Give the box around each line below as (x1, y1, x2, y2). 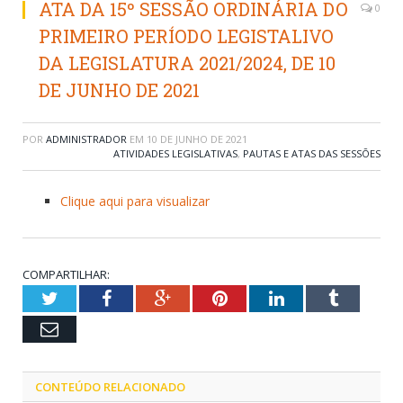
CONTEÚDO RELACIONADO (35, 379, 185, 396)
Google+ (170, 289, 234, 308)
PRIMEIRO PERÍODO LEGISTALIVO (39, 24, 334, 49)
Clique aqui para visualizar (60, 193, 210, 210)
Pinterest (226, 289, 291, 308)
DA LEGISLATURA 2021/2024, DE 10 (39, 51, 336, 76)
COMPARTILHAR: (22, 266, 110, 283)
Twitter (57, 289, 111, 308)
